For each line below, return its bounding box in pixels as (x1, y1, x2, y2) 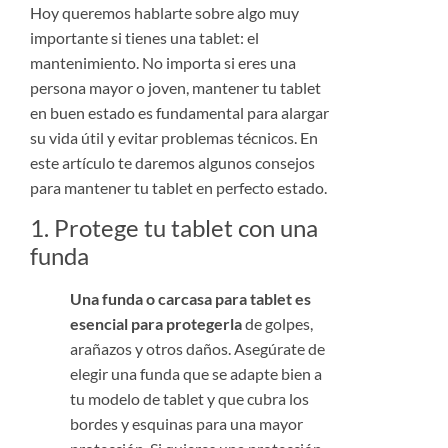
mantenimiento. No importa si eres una (30, 52, 296, 72)
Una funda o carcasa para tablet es (70, 289, 311, 309)
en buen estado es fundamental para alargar (30, 102, 329, 122)
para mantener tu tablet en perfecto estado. (30, 177, 327, 197)
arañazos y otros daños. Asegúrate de (70, 339, 325, 359)
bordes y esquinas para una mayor (70, 414, 303, 434)
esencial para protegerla (70, 314, 242, 334)
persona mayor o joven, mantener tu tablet (30, 77, 321, 97)
